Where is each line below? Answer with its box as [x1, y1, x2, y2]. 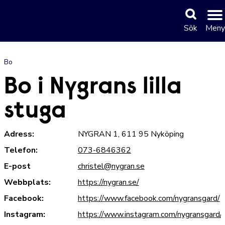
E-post [4, 161, 31, 172]
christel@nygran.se [77, 161, 145, 172]
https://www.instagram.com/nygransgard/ [77, 209, 222, 220]
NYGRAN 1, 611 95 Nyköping [77, 129, 184, 140]
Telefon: [4, 145, 38, 156]
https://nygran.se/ [77, 177, 139, 188]
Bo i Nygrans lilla [4, 76, 182, 100]
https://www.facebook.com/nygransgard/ [77, 193, 220, 204]
